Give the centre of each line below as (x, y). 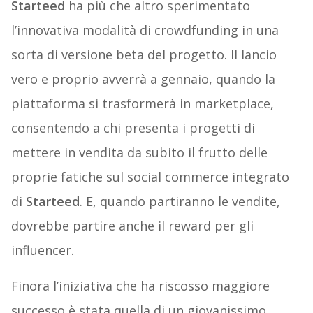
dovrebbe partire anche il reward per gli (132, 226)
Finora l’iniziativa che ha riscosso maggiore (140, 286)
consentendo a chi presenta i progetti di (133, 128)
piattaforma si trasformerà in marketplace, (142, 104)
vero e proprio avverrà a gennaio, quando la (143, 79)
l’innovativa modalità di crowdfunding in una (145, 30)
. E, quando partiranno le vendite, (180, 202)
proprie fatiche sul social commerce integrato (150, 177)
